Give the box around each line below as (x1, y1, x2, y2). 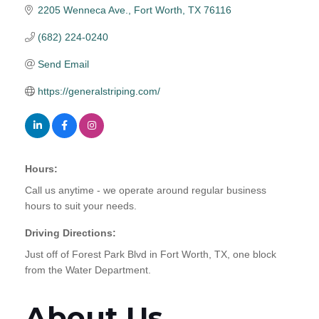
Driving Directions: (25, 226, 116, 239)
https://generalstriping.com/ (37, 85, 160, 97)
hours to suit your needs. (25, 199, 137, 211)
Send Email (37, 58, 89, 70)
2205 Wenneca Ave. (37, 4, 128, 16)
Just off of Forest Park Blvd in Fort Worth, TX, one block (25, 248, 276, 260)
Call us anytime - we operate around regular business (25, 184, 266, 196)
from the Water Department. (25, 263, 151, 276)
